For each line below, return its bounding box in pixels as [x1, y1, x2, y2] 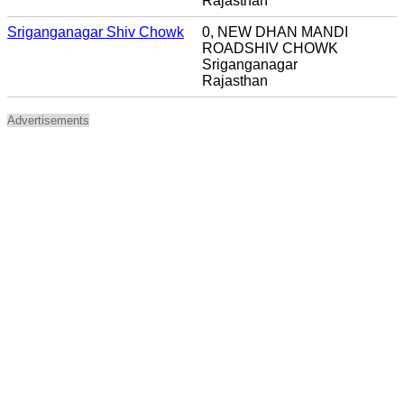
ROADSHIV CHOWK [202, 40, 338, 56]
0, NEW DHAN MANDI [202, 23, 348, 40]
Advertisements [7, 113, 89, 127]
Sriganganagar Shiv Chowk [7, 23, 184, 40]
